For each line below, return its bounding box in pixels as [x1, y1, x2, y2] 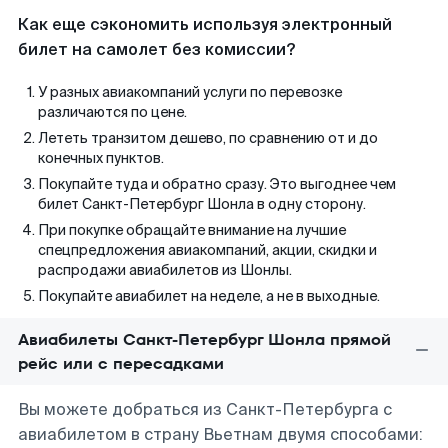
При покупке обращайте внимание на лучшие [38, 221, 346, 239]
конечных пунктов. [38, 149, 164, 167]
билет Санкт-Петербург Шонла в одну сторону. [38, 195, 366, 213]
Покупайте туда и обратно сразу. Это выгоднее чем [38, 175, 396, 193]
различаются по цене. [38, 103, 187, 121]
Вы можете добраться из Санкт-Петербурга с [18, 399, 392, 420]
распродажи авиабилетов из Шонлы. [38, 261, 292, 279]
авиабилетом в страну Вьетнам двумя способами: [18, 424, 423, 445]
